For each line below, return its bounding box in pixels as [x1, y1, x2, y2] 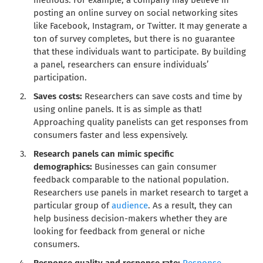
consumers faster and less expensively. [33, 130, 188, 141]
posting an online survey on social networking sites [33, 8, 238, 19]
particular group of [33, 200, 112, 211]
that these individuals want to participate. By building [33, 46, 247, 58]
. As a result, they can [148, 200, 233, 211]
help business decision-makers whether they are [33, 213, 228, 224]
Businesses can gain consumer [92, 161, 217, 173]
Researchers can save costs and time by [82, 91, 242, 102]
